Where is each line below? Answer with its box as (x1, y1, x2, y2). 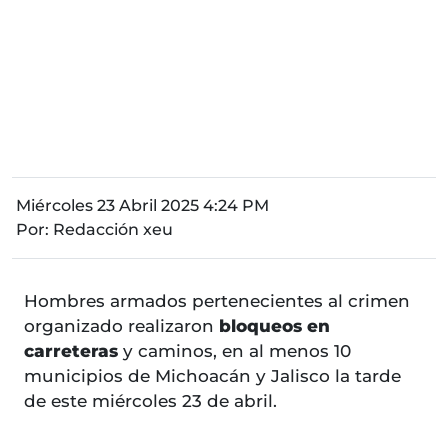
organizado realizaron (24, 316, 219, 337)
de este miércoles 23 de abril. (24, 391, 277, 412)
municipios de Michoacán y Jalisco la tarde (24, 366, 401, 387)
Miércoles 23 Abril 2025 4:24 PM (16, 196, 269, 216)
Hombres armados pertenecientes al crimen (24, 291, 410, 312)
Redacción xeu (53, 220, 173, 240)
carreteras (24, 341, 118, 362)
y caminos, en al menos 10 (118, 341, 351, 362)
